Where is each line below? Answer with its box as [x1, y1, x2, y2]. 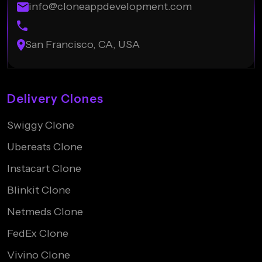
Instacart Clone [7, 162, 81, 175]
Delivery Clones [7, 92, 104, 106]
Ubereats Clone [7, 140, 82, 154]
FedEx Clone [7, 227, 68, 240]
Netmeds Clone [7, 205, 83, 219]
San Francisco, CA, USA [25, 38, 140, 51]
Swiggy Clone [7, 119, 74, 132]
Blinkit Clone [7, 184, 71, 197]
